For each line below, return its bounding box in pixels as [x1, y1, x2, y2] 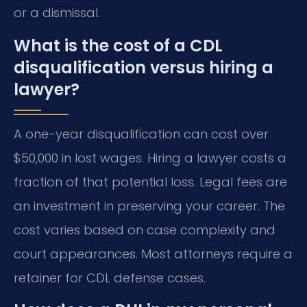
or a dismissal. [14, 4, 100, 22]
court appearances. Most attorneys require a [14, 245, 293, 262]
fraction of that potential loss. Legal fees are [14, 173, 287, 191]
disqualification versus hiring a [14, 56, 273, 79]
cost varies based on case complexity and [14, 221, 275, 238]
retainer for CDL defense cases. [14, 269, 206, 286]
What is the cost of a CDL [14, 34, 223, 57]
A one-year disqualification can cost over [14, 125, 269, 143]
